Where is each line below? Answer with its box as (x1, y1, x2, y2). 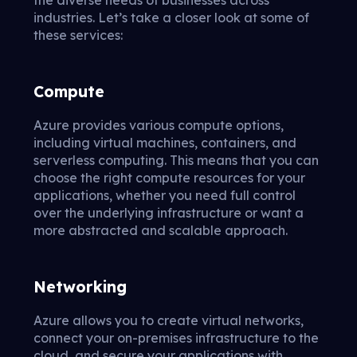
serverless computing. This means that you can (33, 151, 319, 168)
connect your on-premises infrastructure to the (33, 329, 319, 346)
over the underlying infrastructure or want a (33, 204, 304, 221)
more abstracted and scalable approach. (33, 222, 288, 238)
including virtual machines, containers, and (33, 134, 296, 151)
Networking (33, 277, 127, 296)
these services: (33, 26, 123, 43)
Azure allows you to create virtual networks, (33, 312, 304, 328)
